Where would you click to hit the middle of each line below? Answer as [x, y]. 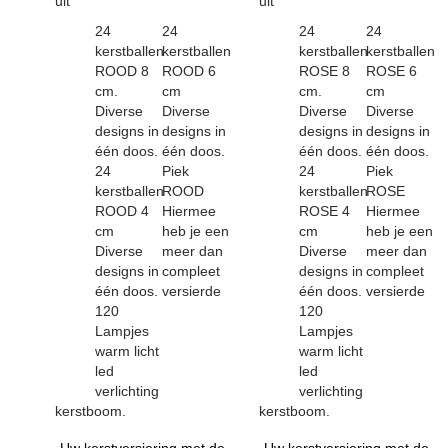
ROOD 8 [122, 71]
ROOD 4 [122, 211]
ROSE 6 [391, 71]
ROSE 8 [324, 71]
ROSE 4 [324, 211]
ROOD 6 [189, 71]
